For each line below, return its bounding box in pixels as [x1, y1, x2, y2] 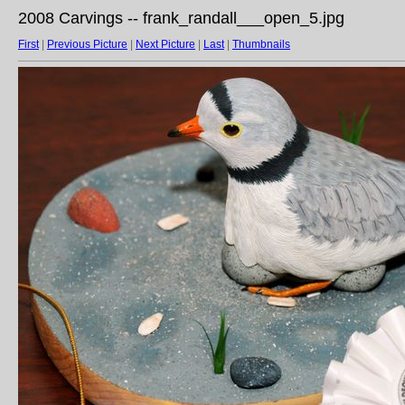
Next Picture [136, 38, 195, 51]
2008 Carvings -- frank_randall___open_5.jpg [18, 9, 344, 27]
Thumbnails [232, 38, 290, 51]
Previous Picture [47, 38, 127, 51]
